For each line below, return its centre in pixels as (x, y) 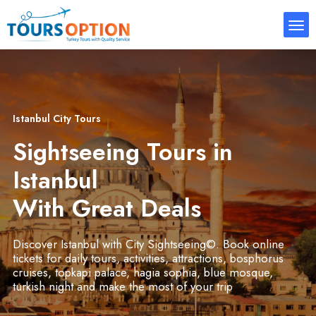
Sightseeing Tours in (122, 152)
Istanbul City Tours (56, 119)
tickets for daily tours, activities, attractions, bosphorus (148, 258)
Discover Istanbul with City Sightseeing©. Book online (148, 244)
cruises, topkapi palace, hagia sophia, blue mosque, (142, 272)
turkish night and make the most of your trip (122, 286)
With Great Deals (107, 208)
